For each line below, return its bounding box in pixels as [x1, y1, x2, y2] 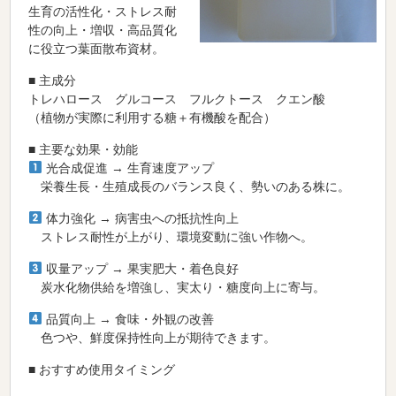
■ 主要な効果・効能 [28, 142, 139, 156]
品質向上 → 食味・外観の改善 [46, 312, 215, 326]
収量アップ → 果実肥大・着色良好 [46, 262, 240, 276]
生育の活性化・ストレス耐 [28, 4, 178, 19]
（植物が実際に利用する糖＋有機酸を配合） [28, 110, 277, 125]
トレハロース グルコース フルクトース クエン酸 [28, 92, 326, 106]
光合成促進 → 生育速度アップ [46, 161, 215, 175]
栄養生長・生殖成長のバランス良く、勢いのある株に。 [28, 179, 351, 194]
